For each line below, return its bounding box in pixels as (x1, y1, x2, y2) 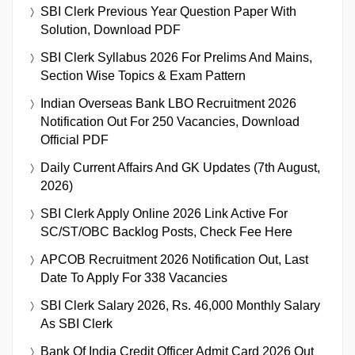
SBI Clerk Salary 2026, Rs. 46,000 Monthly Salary (40, 298, 320, 312)
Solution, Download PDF (40, 22, 181, 36)
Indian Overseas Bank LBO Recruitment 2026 (40, 96, 296, 110)
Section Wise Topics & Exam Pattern (40, 68, 246, 82)
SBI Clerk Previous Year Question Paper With (40, 4, 296, 18)
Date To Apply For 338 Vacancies (40, 270, 227, 284)
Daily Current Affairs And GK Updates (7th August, (40, 160, 320, 174)
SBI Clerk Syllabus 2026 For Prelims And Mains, (40, 50, 312, 64)
